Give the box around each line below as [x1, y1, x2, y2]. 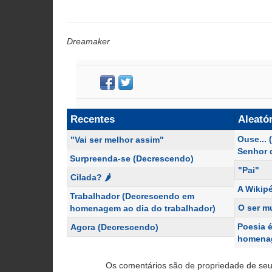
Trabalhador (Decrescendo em [70, 191, 194, 201]
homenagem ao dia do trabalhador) [70, 203, 216, 213]
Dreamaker [67, 36, 110, 46]
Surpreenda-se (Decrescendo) [70, 154, 194, 163]
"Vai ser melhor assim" [70, 135, 164, 144]
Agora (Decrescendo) [70, 222, 158, 232]
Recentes [70, 114, 115, 125]
